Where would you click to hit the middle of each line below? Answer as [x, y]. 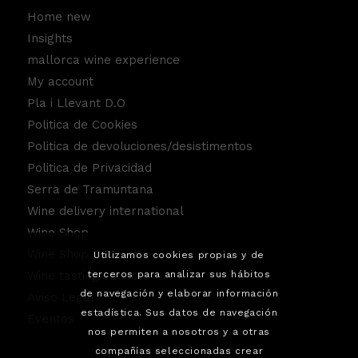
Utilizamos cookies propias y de [179, 255]
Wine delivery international [105, 211]
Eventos [50, 318]
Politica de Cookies [82, 124]
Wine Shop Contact [82, 254]
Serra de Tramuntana [90, 189]
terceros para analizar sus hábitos [179, 274]
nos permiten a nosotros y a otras [179, 332]
